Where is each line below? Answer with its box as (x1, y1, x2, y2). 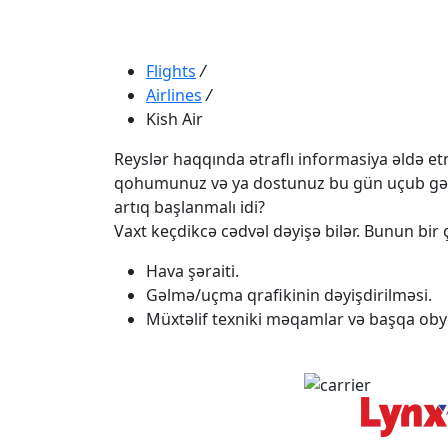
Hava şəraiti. (146, 259, 239, 282)
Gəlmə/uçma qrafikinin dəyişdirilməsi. (146, 283, 432, 306)
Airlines (146, 83, 202, 106)
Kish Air (146, 107, 203, 130)
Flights (146, 59, 196, 82)
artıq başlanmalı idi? (114, 195, 265, 218)
